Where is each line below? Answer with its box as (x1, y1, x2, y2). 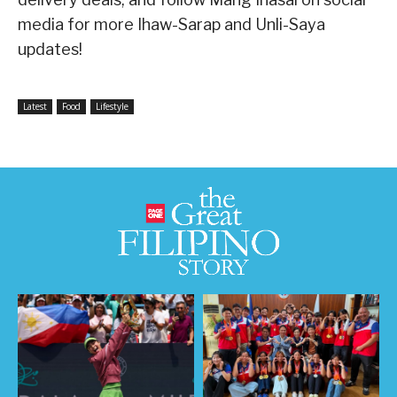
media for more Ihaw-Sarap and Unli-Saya (18, 15, 325, 35)
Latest (23, 100, 47, 113)
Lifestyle (96, 100, 128, 113)
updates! (18, 40, 82, 59)
